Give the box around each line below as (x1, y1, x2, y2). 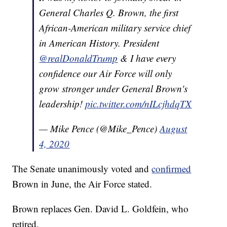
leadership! (39, 97, 86, 110)
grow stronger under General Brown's (39, 82, 188, 95)
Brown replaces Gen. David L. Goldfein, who (12, 202, 189, 215)
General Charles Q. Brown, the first (39, 6, 179, 19)
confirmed (152, 162, 192, 175)
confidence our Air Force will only (39, 67, 172, 80)
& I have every (118, 52, 176, 65)
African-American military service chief (39, 21, 191, 34)
